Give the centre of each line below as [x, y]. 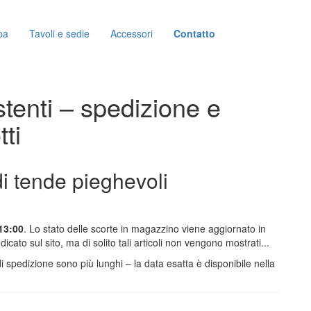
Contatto [194, 34]
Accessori [132, 34]
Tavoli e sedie [59, 34]
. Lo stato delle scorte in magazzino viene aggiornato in [145, 229]
